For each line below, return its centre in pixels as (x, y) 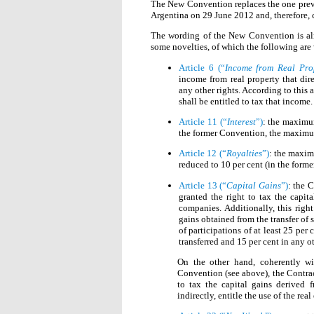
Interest (241, 121)
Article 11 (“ (203, 121)
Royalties (244, 153)
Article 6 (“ (202, 67)
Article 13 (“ (203, 185)
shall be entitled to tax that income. (246, 101)
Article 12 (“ (203, 153)
